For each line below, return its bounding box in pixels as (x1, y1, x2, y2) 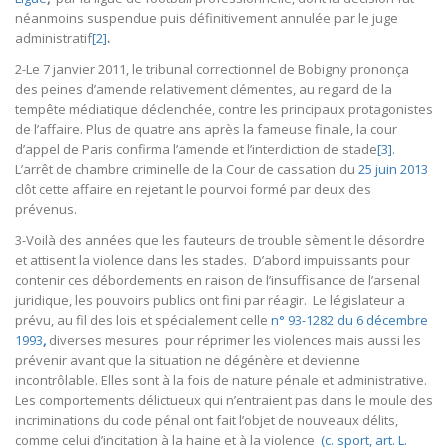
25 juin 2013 (355, 160, 428, 179)
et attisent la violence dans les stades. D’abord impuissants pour (15, 251, 410, 270)
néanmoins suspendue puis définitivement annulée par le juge (15, 9, 398, 28)
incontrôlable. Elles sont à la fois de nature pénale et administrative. (15, 371, 427, 390)
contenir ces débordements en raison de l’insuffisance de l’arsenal (15, 271, 420, 290)
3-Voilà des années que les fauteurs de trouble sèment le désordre (15, 231, 425, 250)
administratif (15, 29, 92, 48)
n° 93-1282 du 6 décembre (271, 311, 428, 330)
